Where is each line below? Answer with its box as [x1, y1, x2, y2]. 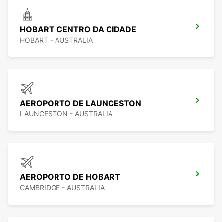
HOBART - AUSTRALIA [20, 36, 93, 45]
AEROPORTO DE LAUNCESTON [20, 98, 141, 109]
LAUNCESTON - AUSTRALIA [20, 110, 112, 118]
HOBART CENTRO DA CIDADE [20, 24, 136, 35]
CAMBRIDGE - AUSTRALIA [20, 183, 105, 192]
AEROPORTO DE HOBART [20, 172, 120, 182]
